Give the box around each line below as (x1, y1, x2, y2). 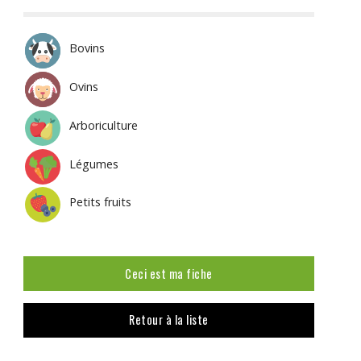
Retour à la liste (129, 311, 209, 329)
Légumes (69, 156, 119, 172)
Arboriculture (69, 117, 139, 133)
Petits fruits (69, 194, 132, 210)
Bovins (69, 40, 106, 56)
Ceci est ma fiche (125, 264, 213, 282)
